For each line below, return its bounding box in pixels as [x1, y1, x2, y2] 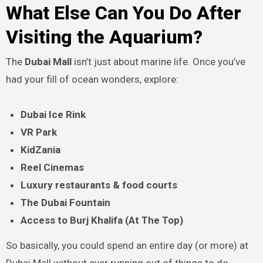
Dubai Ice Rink [21, 109, 86, 121]
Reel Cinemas [21, 161, 85, 174]
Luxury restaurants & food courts [21, 179, 178, 191]
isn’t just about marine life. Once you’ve [71, 56, 245, 68]
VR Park [21, 126, 58, 139]
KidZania [21, 144, 61, 156]
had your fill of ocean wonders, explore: [5, 73, 178, 86]
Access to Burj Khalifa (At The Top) [21, 214, 184, 227]
